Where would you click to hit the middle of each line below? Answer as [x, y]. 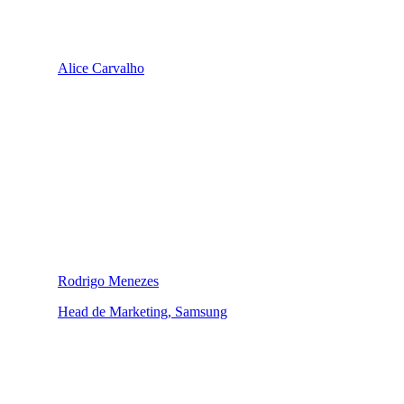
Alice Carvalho [101, 68]
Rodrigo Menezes [108, 280]
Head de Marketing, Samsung [142, 311]
